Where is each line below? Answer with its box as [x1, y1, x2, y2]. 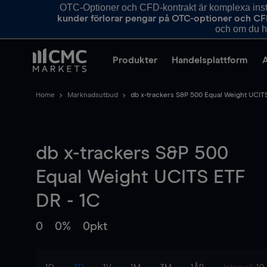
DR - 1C [36, 192, 100, 211]
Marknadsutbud [67, 92, 118, 99]
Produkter [113, 55, 157, 65]
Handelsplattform [172, 55, 248, 65]
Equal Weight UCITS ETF [36, 168, 246, 187]
